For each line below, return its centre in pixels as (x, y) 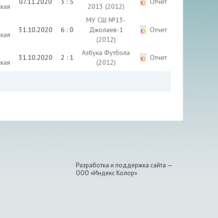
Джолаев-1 (106, 30)
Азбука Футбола (106, 53)
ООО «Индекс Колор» (107, 173)
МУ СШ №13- (106, 20)
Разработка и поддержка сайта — (124, 165)
